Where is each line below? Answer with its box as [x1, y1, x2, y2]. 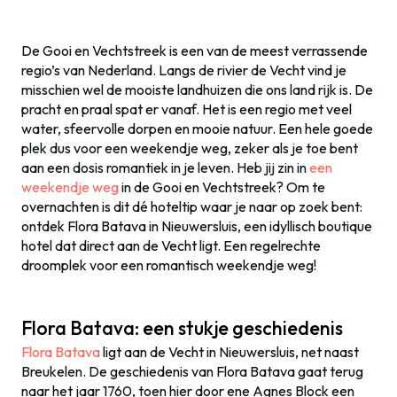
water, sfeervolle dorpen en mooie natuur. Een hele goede [21, 120, 373, 137]
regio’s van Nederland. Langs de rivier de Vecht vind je [21, 61, 346, 79]
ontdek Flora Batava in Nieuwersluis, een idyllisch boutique [21, 217, 372, 235]
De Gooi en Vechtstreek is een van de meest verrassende [21, 42, 368, 59]
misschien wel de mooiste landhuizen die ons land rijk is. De [21, 81, 373, 98]
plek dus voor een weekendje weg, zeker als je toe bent [21, 139, 358, 157]
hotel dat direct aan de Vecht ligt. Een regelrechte [21, 237, 321, 254]
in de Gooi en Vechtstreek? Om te [119, 178, 325, 196]
